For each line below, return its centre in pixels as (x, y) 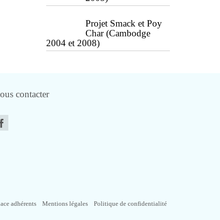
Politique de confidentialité (130, 204)
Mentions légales (65, 204)
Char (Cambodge (118, 33)
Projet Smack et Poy (124, 23)
